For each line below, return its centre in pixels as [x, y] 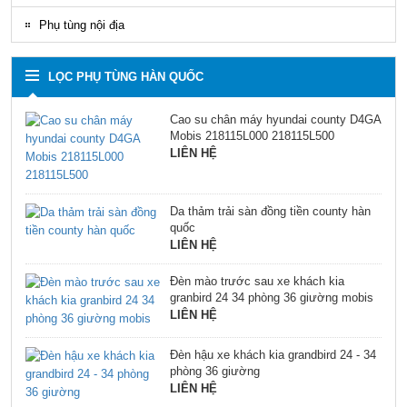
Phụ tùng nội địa [82, 25]
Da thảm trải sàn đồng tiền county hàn [270, 211]
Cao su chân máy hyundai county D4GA [275, 119]
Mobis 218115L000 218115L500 [252, 135]
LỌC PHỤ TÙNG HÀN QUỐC [126, 76]
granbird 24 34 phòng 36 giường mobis [271, 297]
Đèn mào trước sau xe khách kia [257, 281]
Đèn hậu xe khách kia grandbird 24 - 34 [273, 354]
